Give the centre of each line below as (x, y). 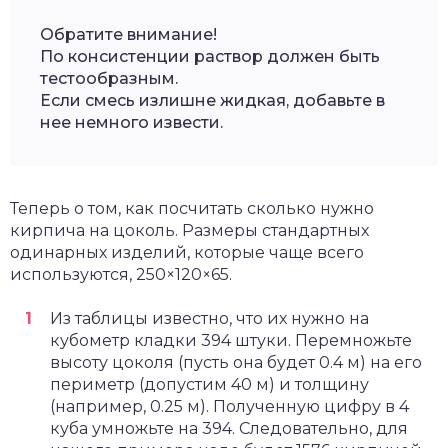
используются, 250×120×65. (121, 274)
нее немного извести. (131, 122)
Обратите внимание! (128, 34)
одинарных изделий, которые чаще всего (187, 252)
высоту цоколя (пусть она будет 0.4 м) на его (236, 362)
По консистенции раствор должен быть (210, 56)
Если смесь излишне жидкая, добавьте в (212, 100)
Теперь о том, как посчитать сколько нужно (192, 208)
